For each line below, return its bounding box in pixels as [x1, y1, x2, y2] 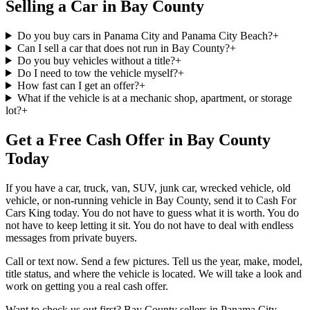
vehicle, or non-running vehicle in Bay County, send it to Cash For [6, 194, 296, 206]
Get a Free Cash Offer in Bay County [6, 130, 271, 149]
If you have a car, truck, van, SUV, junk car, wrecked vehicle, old [6, 181, 291, 194]
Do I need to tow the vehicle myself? [17, 66, 178, 79]
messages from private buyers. [6, 231, 137, 244]
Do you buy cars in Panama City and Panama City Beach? [17, 29, 273, 42]
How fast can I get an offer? [17, 79, 139, 91]
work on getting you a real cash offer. [6, 280, 168, 292]
